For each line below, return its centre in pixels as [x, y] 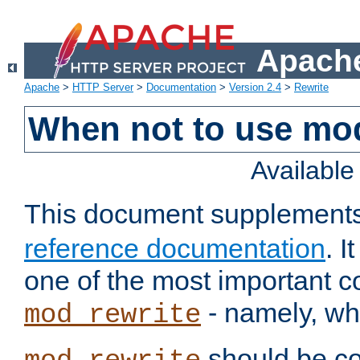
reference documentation [175, 249]
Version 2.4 [255, 88]
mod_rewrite [112, 315]
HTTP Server [103, 88]
